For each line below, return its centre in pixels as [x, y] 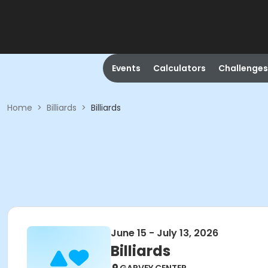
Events [126, 68]
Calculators [179, 68]
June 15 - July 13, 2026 [165, 233]
